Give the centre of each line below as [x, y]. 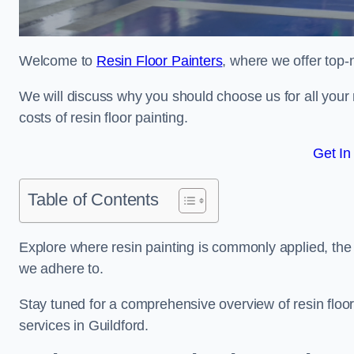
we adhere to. [61, 269]
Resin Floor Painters [160, 61]
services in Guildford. [84, 326]
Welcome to [58, 61]
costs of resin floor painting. [104, 118]
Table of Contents [93, 200]
